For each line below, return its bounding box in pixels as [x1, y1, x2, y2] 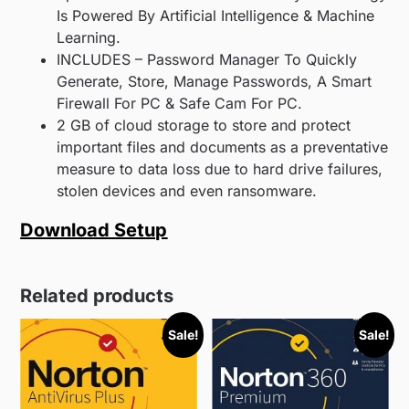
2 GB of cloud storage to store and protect [57, 116, 351, 135]
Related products [20, 285, 174, 308]
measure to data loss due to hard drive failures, [57, 160, 383, 179]
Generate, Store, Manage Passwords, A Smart [57, 72, 372, 91]
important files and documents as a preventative [57, 138, 389, 157]
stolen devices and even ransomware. [57, 182, 318, 201]
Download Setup [20, 219, 168, 242]
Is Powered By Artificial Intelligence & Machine [57, 6, 375, 26]
